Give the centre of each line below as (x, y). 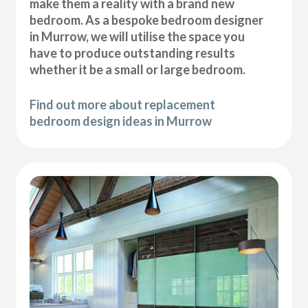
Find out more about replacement (123, 105)
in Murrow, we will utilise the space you (137, 37)
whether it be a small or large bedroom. (138, 70)
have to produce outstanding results (133, 53)
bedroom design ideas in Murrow (121, 121)
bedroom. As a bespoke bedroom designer (147, 20)
